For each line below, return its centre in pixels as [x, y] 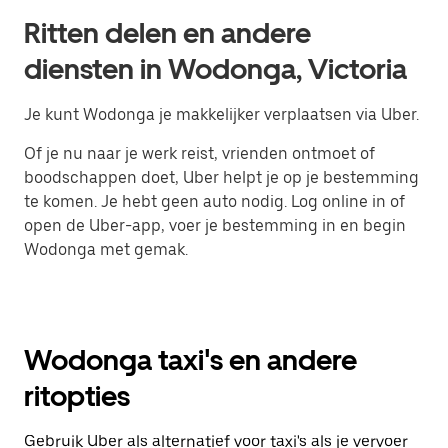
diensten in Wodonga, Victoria [215, 69]
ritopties [77, 396]
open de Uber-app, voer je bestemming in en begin [215, 226]
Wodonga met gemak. [106, 250]
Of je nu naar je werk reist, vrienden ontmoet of [199, 154]
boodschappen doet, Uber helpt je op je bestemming [221, 178]
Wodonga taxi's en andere [190, 360]
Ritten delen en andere [167, 33]
